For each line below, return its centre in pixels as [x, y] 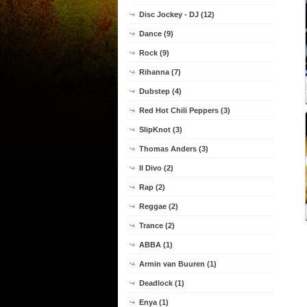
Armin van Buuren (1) [178, 264]
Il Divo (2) [156, 168]
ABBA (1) [156, 245]
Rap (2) [152, 187]
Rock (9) [154, 53]
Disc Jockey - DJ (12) [177, 14]
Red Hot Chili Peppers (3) [185, 110]
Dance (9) [156, 34]
